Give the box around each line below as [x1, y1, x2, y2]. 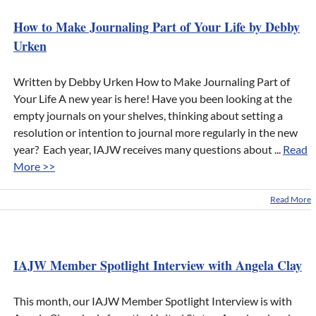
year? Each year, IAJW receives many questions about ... [13, 142, 283, 157]
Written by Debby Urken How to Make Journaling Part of [13, 75, 290, 89]
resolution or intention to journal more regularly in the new [13, 126, 298, 140]
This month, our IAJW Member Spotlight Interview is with [13, 294, 292, 308]
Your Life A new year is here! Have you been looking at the [13, 92, 292, 106]
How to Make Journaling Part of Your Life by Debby [13, 18, 300, 37]
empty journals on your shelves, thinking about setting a [13, 109, 283, 123]
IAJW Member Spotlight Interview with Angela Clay [13, 256, 302, 275]
